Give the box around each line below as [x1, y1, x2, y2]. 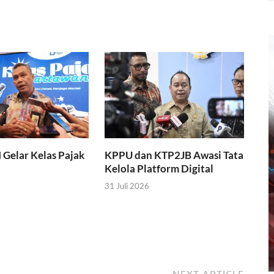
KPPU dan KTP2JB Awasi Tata [105, 148, 244, 161]
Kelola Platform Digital [105, 161, 214, 175]
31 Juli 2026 [105, 181, 150, 191]
